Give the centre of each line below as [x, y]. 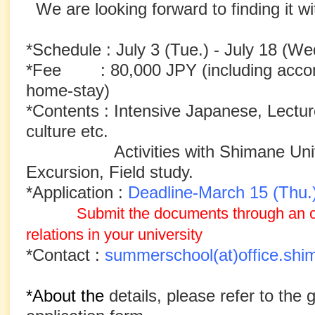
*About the [65, 296]
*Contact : [65, 255]
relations [57, 235]
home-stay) [68, 91]
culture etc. [67, 131]
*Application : [77, 193]
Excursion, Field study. [110, 172]
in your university [145, 235]
